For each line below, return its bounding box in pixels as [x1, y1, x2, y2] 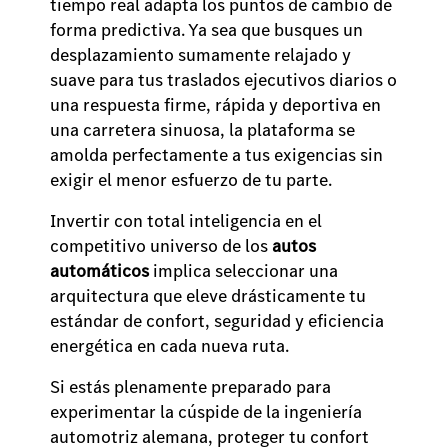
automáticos [50, 259, 149, 283]
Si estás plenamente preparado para [50, 375, 331, 399]
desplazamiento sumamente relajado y [50, 43, 351, 67]
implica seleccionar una [149, 259, 338, 283]
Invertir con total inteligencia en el [50, 209, 322, 233]
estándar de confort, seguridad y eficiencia [50, 309, 384, 333]
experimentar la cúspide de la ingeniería [50, 400, 362, 424]
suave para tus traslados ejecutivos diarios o [50, 68, 397, 92]
